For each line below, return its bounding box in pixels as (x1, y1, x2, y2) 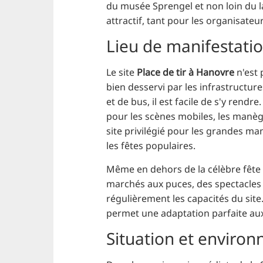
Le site (106, 66, 137, 79)
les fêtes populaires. (106, 139, 196, 153)
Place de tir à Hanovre (137, 66, 235, 79)
